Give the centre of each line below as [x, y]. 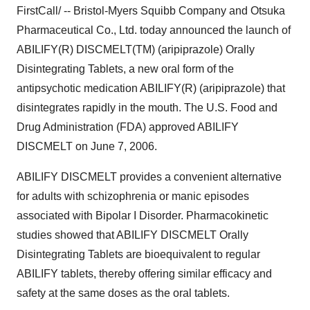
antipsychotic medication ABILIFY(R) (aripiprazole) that [151, 88]
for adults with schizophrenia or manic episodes [133, 196]
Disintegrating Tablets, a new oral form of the [125, 69]
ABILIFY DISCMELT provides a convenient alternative [149, 177]
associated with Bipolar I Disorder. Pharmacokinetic [143, 216]
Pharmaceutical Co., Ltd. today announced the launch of [154, 30]
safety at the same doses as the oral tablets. [123, 293]
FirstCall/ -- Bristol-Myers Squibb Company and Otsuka [151, 11]
